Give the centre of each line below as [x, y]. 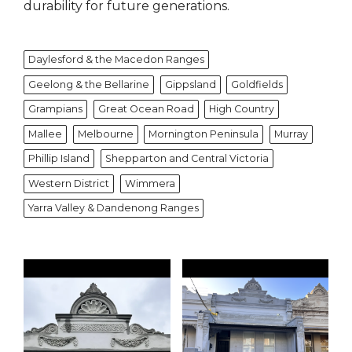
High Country [242, 109]
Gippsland [190, 84]
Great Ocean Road [146, 109]
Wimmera [150, 183]
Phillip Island [59, 159]
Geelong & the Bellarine [89, 84]
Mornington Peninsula [203, 134]
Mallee [45, 134]
